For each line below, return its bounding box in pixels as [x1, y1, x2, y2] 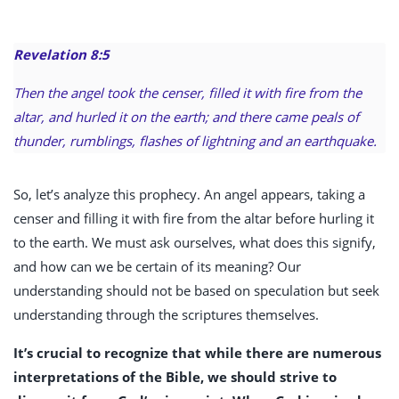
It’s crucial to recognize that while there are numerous [13, 344, 381, 362]
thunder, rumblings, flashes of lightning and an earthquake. [13, 132, 377, 151]
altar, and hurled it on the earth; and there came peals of [13, 108, 359, 126]
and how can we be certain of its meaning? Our [13, 257, 301, 276]
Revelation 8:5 [13, 45, 110, 64]
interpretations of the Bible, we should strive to [13, 368, 337, 387]
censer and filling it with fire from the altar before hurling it [13, 209, 374, 228]
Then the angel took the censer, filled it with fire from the [13, 84, 362, 102]
